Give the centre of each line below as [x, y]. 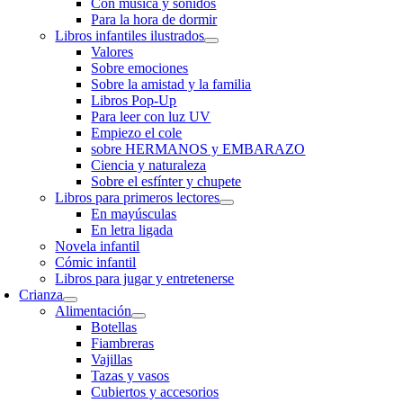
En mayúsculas [134, 214]
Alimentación [94, 311]
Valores [112, 52]
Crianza [41, 295]
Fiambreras [123, 343]
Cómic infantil [96, 262]
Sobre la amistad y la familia [171, 84]
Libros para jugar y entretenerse [145, 278]
